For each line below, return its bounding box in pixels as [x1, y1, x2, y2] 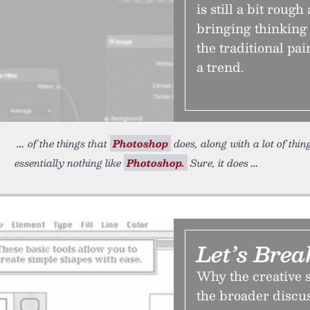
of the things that [28, 135, 110, 152]
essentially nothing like [15, 154, 124, 171]
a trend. [197, 56, 244, 77]
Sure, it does [188, 154, 248, 171]
